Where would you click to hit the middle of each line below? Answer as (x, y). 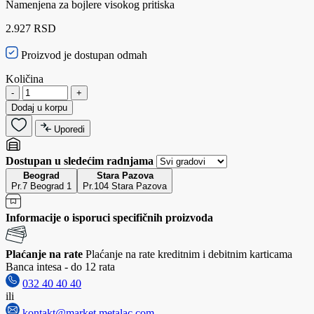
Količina (25, 78)
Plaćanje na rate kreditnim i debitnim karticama (189, 254)
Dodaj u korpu (39, 107)
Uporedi (69, 129)
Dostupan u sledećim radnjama (81, 161)
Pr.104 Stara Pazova (125, 186)
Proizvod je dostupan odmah (83, 55)
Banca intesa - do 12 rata (60, 266)
